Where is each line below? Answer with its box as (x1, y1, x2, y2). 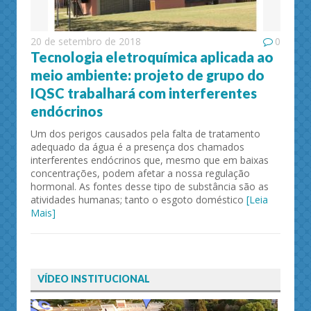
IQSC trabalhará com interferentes (31, 85, 257, 101)
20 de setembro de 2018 (31, 35, 141, 48)
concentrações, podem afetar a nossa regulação (31, 167, 250, 180)
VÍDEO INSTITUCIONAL (37, 273, 150, 285)
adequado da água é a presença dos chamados (31, 140, 244, 153)
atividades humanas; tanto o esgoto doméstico (31, 193, 246, 206)
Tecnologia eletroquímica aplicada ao (31, 49, 274, 65)
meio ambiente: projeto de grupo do (31, 67, 264, 83)
